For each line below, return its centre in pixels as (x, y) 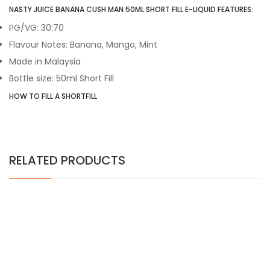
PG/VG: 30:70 (38, 28)
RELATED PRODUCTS (67, 160)
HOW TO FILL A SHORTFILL (53, 96)
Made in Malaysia (45, 61)
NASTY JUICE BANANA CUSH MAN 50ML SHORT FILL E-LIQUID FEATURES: (131, 9)
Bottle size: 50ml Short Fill (61, 78)
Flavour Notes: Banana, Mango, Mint (83, 45)
